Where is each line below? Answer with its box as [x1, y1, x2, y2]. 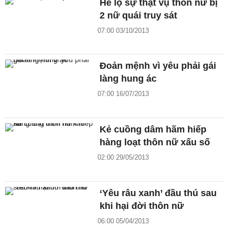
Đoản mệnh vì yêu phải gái [100, 61, 217, 71]
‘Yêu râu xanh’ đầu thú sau [100, 187, 217, 198]
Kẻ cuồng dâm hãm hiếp [100, 124, 207, 135]
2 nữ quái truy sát [100, 10, 178, 21]
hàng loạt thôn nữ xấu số [100, 137, 210, 148]
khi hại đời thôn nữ [100, 200, 184, 211]
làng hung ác [100, 73, 157, 84]
